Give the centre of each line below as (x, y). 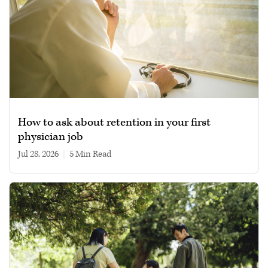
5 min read (90, 154)
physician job (51, 137)
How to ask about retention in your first (114, 123)
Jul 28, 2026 (38, 154)
